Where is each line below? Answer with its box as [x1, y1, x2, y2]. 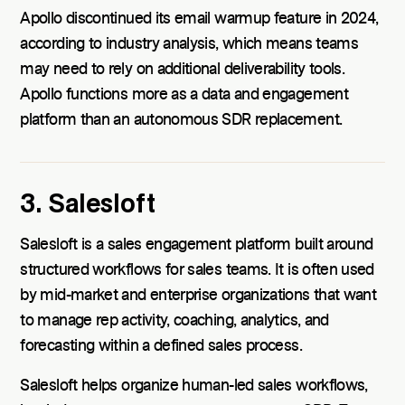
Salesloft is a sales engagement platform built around [20, 236, 373, 253]
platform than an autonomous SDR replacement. [20, 111, 343, 128]
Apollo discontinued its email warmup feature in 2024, [20, 10, 379, 27]
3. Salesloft [20, 187, 156, 221]
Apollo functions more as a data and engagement [20, 86, 348, 103]
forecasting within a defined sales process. [20, 337, 302, 354]
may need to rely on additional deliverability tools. [20, 61, 345, 78]
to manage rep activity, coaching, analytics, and [20, 312, 329, 329]
